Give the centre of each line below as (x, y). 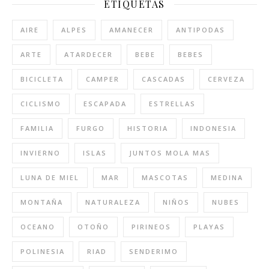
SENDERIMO (154, 251)
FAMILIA (37, 128)
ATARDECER (89, 54)
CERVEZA (226, 79)
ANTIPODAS (201, 30)
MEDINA (227, 177)
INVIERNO (41, 153)
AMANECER (131, 30)
